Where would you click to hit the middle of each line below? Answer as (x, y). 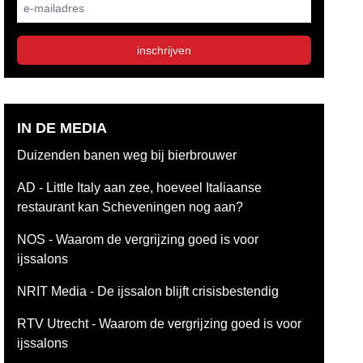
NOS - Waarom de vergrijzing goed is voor (138, 239)
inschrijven (164, 50)
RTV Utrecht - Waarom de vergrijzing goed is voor (160, 324)
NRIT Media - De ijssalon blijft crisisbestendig (148, 291)
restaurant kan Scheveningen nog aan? (130, 207)
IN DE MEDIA (62, 128)
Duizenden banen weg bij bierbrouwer (127, 155)
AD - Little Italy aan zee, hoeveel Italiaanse (140, 188)
